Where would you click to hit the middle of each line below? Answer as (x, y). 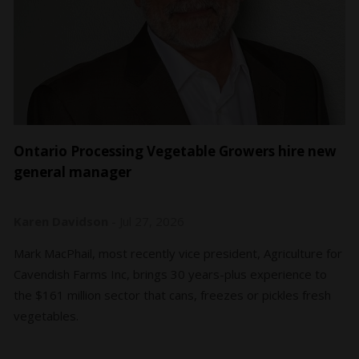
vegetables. (46, 316)
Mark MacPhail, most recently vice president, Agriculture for (178, 254)
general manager (73, 172)
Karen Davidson (61, 222)
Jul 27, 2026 (152, 222)
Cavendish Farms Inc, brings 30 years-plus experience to (171, 274)
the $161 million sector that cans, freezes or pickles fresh (173, 295)
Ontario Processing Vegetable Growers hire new (175, 151)
